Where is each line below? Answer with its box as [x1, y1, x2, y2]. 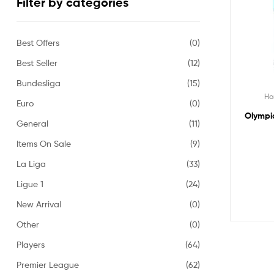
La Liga [17, 158, 46, 169]
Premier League [17, 259, 79, 270]
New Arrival [17, 198, 61, 209]
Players [17, 239, 45, 250]
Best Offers [17, 37, 59, 48]
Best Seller [17, 57, 57, 68]
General [17, 117, 48, 128]
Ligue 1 [17, 178, 43, 189]
